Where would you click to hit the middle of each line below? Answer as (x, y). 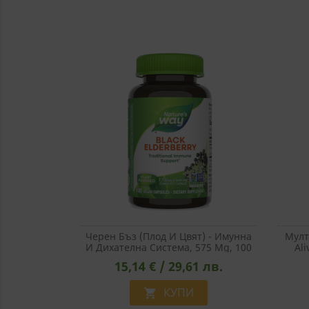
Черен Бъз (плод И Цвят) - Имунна (169, 236)
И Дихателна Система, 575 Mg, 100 (169, 247)
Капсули (169, 258)
